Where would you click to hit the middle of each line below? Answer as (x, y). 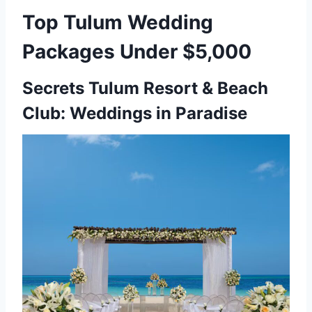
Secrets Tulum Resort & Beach (145, 88)
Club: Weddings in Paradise (135, 114)
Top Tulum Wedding (118, 23)
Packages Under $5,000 (137, 52)
